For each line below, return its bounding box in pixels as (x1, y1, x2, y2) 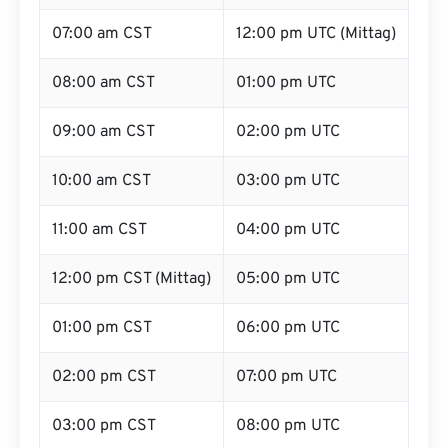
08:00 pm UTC (236, 416, 340, 436)
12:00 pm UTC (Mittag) (236, 24, 396, 44)
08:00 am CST (52, 73, 155, 93)
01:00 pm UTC (236, 73, 336, 93)
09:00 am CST (52, 122, 155, 142)
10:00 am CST (52, 171, 151, 191)
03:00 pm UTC (236, 171, 340, 191)
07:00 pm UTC (236, 367, 337, 387)
